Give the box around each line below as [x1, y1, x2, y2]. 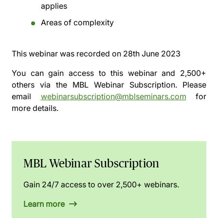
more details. [12, 103, 58, 113]
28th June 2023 [123, 49, 181, 58]
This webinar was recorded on [12, 49, 123, 58]
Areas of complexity [41, 18, 114, 27]
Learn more [23, 199, 67, 209]
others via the [12, 80, 73, 90]
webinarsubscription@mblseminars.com [40, 91, 186, 101]
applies [41, 1, 67, 11]
